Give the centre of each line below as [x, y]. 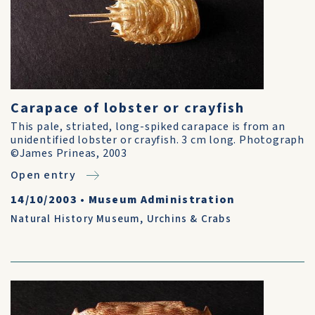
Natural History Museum [76, 219]
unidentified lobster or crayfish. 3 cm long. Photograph [157, 140]
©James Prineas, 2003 [69, 153]
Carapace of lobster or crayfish [128, 108]
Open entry [43, 175]
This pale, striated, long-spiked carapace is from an [148, 127]
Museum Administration [162, 200]
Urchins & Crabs [189, 219]
